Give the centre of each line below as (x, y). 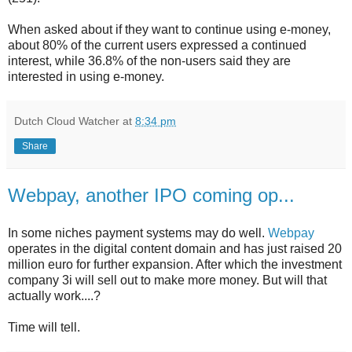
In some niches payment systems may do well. (138, 233)
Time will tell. (44, 327)
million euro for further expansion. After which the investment (175, 264)
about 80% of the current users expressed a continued (157, 46)
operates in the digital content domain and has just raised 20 (175, 248)
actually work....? (54, 295)
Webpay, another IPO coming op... (151, 196)
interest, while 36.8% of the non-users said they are (149, 61)
